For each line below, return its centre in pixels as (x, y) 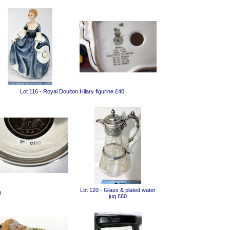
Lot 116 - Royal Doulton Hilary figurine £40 (72, 91)
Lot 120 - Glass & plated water (118, 190)
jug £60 (118, 196)
